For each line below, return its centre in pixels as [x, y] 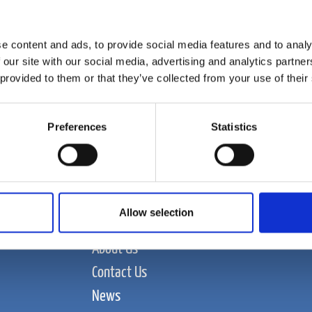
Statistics [234, 127]
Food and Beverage [140, 225]
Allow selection [156, 212]
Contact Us [120, 272]
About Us [115, 249]
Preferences [77, 127]
